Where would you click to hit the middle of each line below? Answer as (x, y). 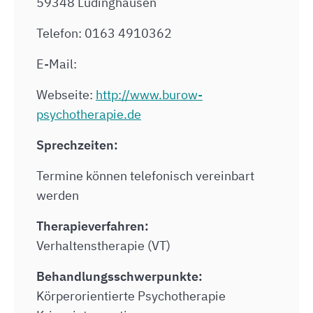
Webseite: (66, 95)
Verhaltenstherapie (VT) (103, 246)
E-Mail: (57, 64)
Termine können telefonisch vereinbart (145, 176)
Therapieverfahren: (93, 226)
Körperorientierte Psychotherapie (131, 296)
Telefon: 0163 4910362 (104, 33)
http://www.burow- (149, 95)
